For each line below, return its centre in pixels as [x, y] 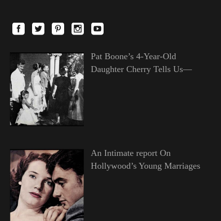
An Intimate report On [130, 153]
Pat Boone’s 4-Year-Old [133, 56]
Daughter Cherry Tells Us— [141, 69]
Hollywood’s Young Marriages [145, 166]
